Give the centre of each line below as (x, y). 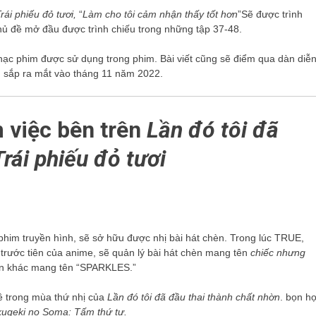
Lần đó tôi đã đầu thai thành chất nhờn (194, 297)
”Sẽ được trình (270, 14)
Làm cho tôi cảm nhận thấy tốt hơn (160, 14)
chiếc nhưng (278, 253)
